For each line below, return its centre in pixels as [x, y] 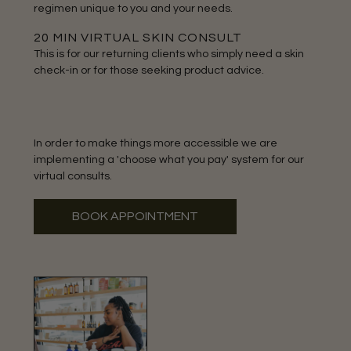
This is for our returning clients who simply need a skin [168, 53]
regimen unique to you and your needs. [133, 8]
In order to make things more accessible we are [155, 143]
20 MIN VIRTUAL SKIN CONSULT [138, 37]
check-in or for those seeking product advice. [148, 70]
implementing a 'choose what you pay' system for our [168, 160]
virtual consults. [72, 176]
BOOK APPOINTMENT [135, 216]
